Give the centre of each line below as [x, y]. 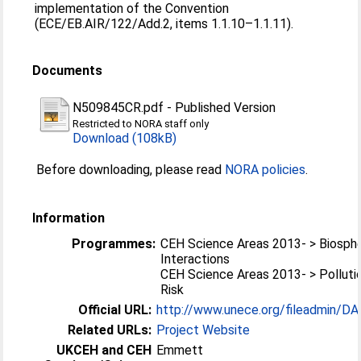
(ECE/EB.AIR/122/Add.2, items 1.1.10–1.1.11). [164, 23]
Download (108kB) [125, 138]
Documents [68, 70]
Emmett [180, 350]
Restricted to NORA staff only [141, 123]
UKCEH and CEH [104, 350]
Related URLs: [110, 330]
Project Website [203, 330]
